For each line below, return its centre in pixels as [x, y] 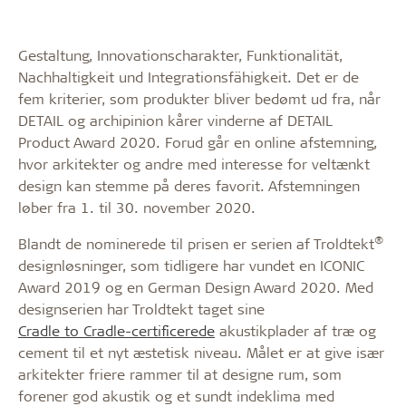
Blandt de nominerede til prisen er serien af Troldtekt [196, 243]
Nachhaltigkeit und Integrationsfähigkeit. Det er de [188, 77]
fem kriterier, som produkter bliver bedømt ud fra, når [199, 98]
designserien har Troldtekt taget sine [141, 309]
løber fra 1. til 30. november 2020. [137, 207]
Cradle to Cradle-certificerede [116, 330]
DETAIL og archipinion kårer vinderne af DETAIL [175, 120]
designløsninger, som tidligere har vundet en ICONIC [191, 265]
